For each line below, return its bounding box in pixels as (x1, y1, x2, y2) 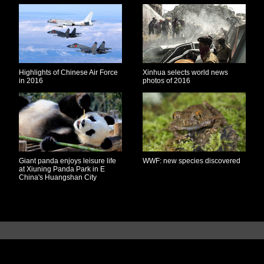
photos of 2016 (143, 77, 190, 85)
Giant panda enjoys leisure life (19, 157, 116, 165)
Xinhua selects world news (143, 68, 228, 77)
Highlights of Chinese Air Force (19, 68, 118, 77)
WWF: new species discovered (143, 157, 240, 165)
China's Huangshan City (19, 173, 97, 181)
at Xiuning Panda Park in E (19, 165, 105, 173)
